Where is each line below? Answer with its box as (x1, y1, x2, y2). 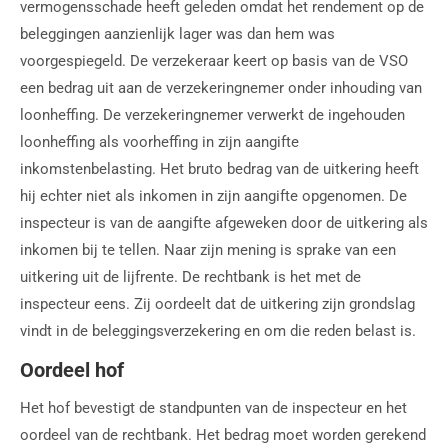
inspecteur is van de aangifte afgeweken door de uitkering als (20, 213, 428, 232)
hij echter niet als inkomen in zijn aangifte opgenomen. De (20, 186, 407, 205)
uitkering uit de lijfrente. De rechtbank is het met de (20, 267, 361, 286)
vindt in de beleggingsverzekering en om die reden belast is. (20, 321, 416, 340)
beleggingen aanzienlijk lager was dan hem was (20, 24, 335, 43)
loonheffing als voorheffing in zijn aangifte (20, 132, 299, 151)
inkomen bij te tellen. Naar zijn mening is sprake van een (20, 240, 396, 259)
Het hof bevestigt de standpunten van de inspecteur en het (20, 398, 407, 417)
